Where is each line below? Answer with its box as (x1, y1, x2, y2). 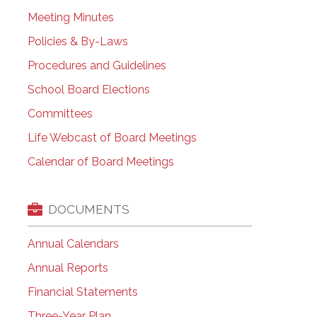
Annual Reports (27, 261, 108, 275)
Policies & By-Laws (27, 34, 128, 48)
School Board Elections (27, 82, 150, 96)
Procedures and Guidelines (27, 58, 166, 72)
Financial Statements (27, 285, 138, 299)
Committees (27, 106, 93, 120)
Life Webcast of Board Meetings (27, 130, 197, 144)
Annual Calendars (27, 237, 119, 251)
